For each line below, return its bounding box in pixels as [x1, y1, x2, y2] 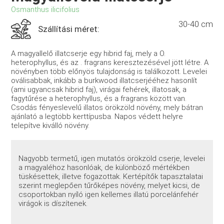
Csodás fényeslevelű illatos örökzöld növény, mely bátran [11, 102, 203, 112]
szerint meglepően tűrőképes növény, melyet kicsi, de [18, 181, 200, 190]
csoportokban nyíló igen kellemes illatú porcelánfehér [18, 190, 199, 199]
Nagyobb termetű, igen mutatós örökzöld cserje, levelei [18, 154, 205, 163]
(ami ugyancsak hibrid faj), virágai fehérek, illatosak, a [11, 84, 187, 94]
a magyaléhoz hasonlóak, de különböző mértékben [18, 163, 190, 172]
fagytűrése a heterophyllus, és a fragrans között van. [11, 93, 187, 103]
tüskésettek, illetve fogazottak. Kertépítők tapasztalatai [18, 172, 203, 181]
